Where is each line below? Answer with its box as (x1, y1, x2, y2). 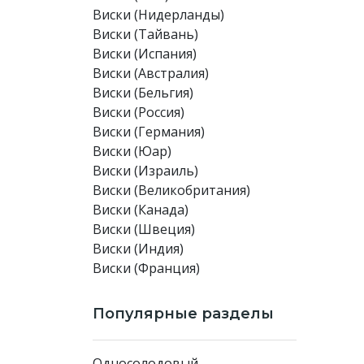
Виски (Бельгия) (93, 84, 193, 102)
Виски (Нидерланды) (93, 6, 224, 24)
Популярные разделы (93, 305, 274, 323)
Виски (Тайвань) (93, 25, 198, 43)
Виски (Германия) (93, 123, 205, 141)
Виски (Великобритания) (93, 181, 250, 199)
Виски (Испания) (93, 45, 197, 63)
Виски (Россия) (93, 103, 184, 121)
